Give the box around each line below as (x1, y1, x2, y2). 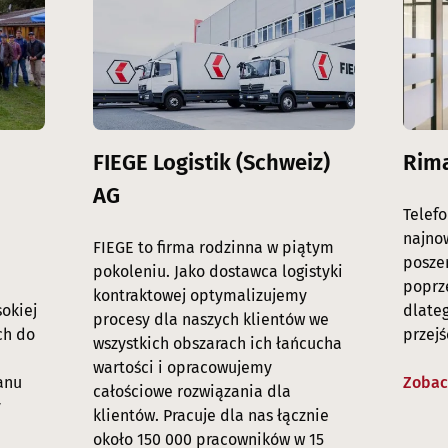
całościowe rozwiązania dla (92, 382, 291, 402)
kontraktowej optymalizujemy (92, 286, 307, 306)
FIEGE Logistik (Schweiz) (92, 149, 330, 177)
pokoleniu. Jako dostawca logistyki (92, 262, 343, 282)
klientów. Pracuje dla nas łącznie (92, 406, 329, 426)
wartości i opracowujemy (92, 358, 272, 378)
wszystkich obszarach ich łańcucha (92, 334, 342, 354)
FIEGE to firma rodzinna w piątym (92, 238, 334, 258)
